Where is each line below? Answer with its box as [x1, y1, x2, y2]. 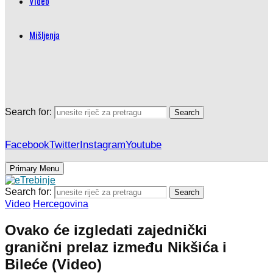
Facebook [5, 139, 49, 151]
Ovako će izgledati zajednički [5, 221, 207, 238]
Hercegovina [33, 199, 88, 209]
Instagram [80, 139, 126, 151]
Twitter [49, 139, 80, 151]
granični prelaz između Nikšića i [5, 238, 227, 255]
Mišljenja [29, 28, 60, 41]
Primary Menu [10, 164, 59, 173]
